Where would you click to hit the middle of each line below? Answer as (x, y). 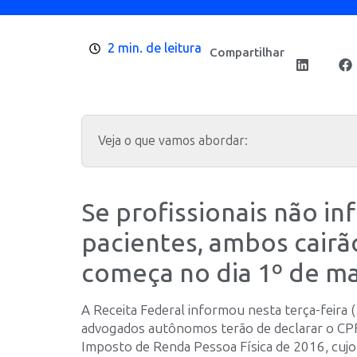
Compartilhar (247, 53)
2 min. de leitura (154, 48)
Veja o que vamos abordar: (173, 141)
